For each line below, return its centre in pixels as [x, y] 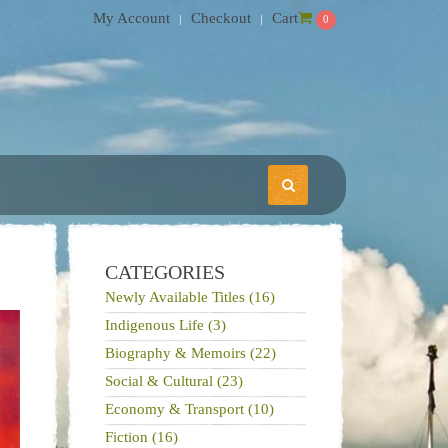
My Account [131, 18]
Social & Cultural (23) [173, 381]
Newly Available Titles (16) [189, 297]
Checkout [221, 18]
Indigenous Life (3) [165, 325]
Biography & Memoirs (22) [190, 353]
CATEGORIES [164, 272]
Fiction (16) [141, 437]
